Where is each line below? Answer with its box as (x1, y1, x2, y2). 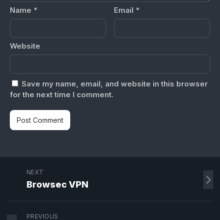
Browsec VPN (26, 179, 88, 190)
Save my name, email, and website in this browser (22, 79, 208, 88)
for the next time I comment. (10, 90, 113, 99)
